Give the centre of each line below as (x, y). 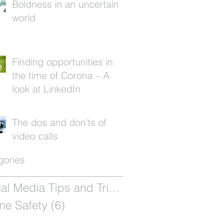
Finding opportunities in (62, 62)
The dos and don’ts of (59, 122)
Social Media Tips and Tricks (114, 188)
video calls (35, 136)
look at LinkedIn (46, 89)
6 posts (84, 205)
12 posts (172, 188)
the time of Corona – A (61, 75)
